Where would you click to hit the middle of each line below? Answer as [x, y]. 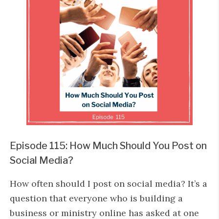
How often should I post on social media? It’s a [109, 184]
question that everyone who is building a [96, 198]
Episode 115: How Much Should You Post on [108, 146]
